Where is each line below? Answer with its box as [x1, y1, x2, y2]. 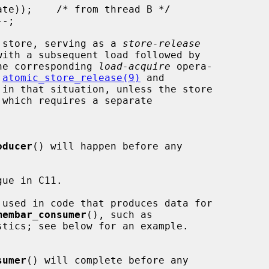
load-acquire [98, 60, 171, 72]
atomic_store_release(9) [2, 71, 141, 83]
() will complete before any [26, 254, 189, 266]
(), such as [86, 208, 153, 220]
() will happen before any [32, 140, 183, 152]
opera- [171, 60, 213, 72]
